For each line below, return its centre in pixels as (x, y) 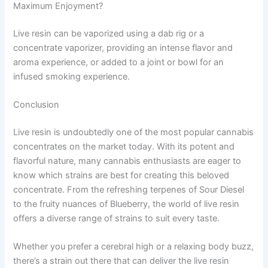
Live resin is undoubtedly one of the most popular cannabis (134, 132)
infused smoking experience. (72, 76)
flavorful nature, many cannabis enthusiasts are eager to (127, 161)
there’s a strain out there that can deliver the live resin (121, 261)
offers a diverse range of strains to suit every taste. (117, 218)
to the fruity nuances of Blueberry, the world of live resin (127, 204)
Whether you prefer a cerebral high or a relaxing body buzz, (134, 247)
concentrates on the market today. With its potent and (124, 147)
